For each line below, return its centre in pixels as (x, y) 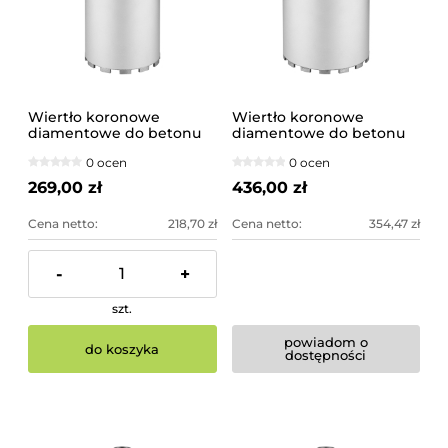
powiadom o (325, 342)
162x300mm (71, 148)
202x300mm (276, 148)
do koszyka (122, 348)
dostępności (326, 355)
